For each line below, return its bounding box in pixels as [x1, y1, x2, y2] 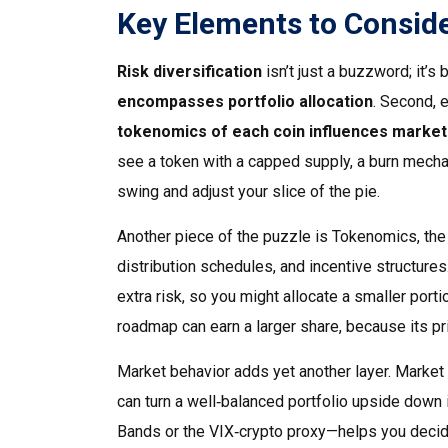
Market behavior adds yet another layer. [117, 362, 395, 381]
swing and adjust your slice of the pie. [117, 182, 380, 201]
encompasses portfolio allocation [117, 92, 373, 111]
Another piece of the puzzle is [117, 227, 332, 246]
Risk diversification [117, 62, 262, 81]
